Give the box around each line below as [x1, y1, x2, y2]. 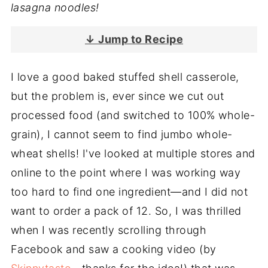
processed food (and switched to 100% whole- [10, 109, 255, 121]
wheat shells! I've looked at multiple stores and [10, 147, 255, 160]
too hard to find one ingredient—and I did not [10, 185, 248, 198]
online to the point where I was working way [10, 166, 241, 179]
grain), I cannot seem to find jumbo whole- [10, 128, 233, 141]
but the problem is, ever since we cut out [10, 90, 224, 102]
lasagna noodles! [10, 1, 99, 14]
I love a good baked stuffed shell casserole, [10, 71, 239, 83]
